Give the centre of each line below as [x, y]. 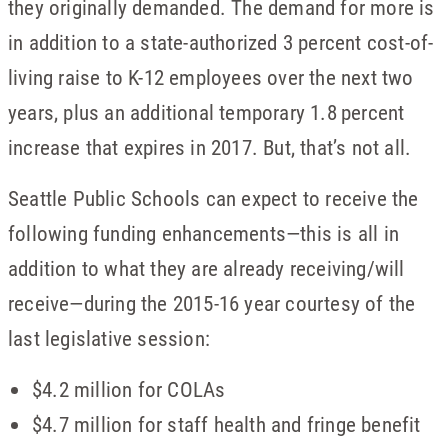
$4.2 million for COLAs [129, 388]
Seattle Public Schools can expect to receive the [213, 197]
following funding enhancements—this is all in [204, 232]
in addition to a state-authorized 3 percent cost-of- [221, 41]
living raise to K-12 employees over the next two [211, 76]
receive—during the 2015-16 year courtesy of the [212, 302]
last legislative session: [109, 337]
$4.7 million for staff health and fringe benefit [226, 423]
